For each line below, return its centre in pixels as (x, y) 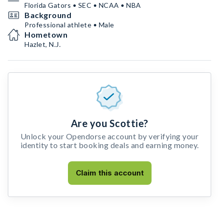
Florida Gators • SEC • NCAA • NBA (83, 5)
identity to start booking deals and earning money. (109, 145)
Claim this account (109, 173)
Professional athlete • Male (69, 25)
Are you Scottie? (109, 123)
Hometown (46, 34)
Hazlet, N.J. (43, 44)
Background (48, 15)
